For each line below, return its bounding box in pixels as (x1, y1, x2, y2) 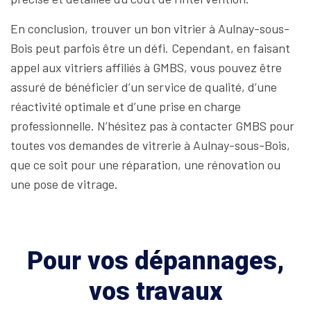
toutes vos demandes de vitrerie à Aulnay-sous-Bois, (10, 137, 290, 153)
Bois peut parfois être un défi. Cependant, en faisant (10, 40, 290, 56)
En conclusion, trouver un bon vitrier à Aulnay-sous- (10, 21, 289, 36)
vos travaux (88, 277, 223, 306)
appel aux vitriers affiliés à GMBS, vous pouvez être (10, 60, 282, 75)
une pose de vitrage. (10, 176, 118, 192)
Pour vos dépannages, (27, 246, 284, 276)
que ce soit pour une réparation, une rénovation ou (10, 157, 280, 172)
